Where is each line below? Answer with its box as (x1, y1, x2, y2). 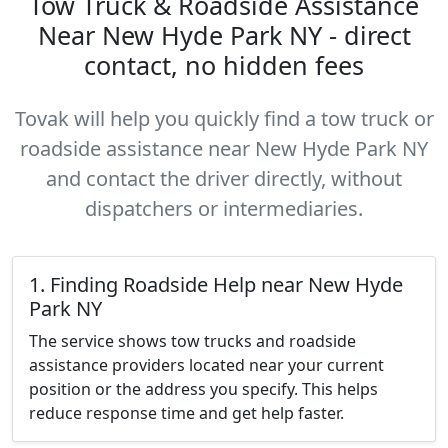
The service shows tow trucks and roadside (29, 330, 356, 352)
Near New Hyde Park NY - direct (37, 18, 411, 52)
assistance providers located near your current (29, 354, 384, 376)
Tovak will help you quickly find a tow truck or (14, 105, 434, 132)
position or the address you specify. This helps (29, 378, 378, 400)
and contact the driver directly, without (46, 165, 402, 192)
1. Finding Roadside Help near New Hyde (29, 271, 403, 298)
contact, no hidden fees (84, 48, 364, 82)
